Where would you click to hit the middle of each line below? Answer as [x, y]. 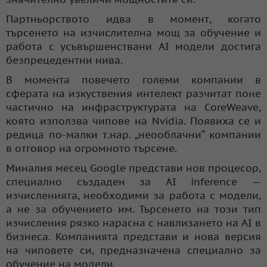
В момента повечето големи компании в [133, 80]
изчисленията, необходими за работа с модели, [133, 195]
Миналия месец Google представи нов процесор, [133, 168]
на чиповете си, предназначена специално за [133, 250]
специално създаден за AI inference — [133, 181]
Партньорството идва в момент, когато [133, 19]
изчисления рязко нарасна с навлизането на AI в [133, 223]
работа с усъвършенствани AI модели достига [133, 46]
